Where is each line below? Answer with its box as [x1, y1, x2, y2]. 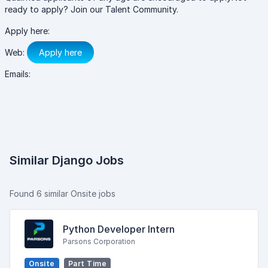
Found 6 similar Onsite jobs [10, 188, 115, 199]
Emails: [5, 69, 31, 79]
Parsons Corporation [63, 236, 135, 246]
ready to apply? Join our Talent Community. [5, 4, 178, 14]
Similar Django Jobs [10, 153, 124, 167]
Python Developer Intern [63, 223, 175, 235]
